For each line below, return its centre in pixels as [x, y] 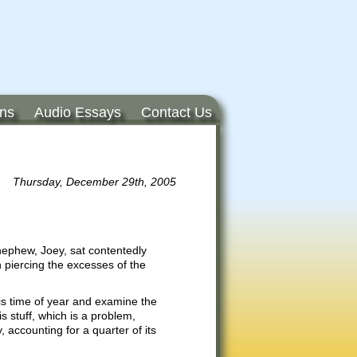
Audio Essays [78, 112]
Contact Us [177, 112]
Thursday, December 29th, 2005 [94, 182]
